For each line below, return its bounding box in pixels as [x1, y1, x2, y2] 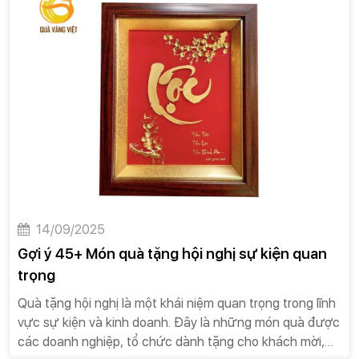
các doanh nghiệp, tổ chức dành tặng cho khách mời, [18, 333, 325, 349]
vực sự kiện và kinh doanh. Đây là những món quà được [18, 314, 340, 330]
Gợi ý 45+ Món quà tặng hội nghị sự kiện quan [18, 244, 327, 262]
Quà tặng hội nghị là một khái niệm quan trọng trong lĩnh [18, 295, 336, 311]
